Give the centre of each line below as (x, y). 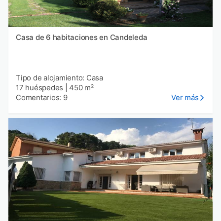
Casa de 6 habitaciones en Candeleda (82, 37)
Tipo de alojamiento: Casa (59, 78)
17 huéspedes (39, 88)
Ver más (185, 98)
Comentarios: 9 (42, 98)
